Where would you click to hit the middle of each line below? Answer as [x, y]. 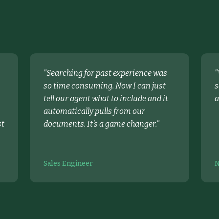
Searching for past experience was [107, 73]
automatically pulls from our [95, 111]
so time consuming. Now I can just [105, 86]
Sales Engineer [68, 164]
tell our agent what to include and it [106, 99]
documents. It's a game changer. [100, 124]
